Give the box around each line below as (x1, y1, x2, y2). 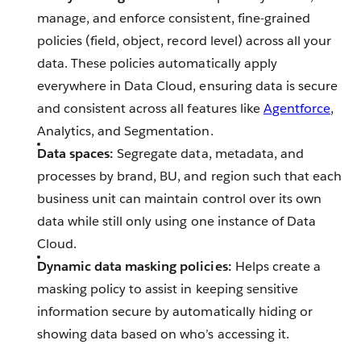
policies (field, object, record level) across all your (37, 32, 332, 50)
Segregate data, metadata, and (114, 145, 304, 163)
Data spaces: (37, 145, 114, 163)
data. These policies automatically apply (37, 55, 277, 73)
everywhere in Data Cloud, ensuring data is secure (37, 77, 338, 95)
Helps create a (231, 258, 321, 276)
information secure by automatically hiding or (37, 303, 313, 321)
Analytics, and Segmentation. (37, 122, 214, 140)
